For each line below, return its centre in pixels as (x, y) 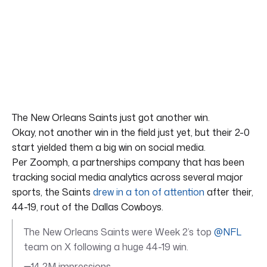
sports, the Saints (52, 192)
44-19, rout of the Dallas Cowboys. (88, 207)
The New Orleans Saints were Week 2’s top (119, 232)
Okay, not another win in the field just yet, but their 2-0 (131, 132)
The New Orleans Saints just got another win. (111, 117)
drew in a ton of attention (149, 192)
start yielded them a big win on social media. (109, 147)
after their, (229, 192)
